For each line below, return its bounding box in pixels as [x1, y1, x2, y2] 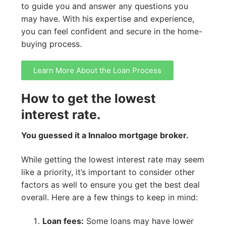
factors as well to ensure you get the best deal [21, 179, 200, 190]
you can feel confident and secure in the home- [21, 26, 202, 36]
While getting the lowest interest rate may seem [21, 154, 204, 164]
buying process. [21, 38, 82, 49]
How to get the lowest [21, 90, 156, 106]
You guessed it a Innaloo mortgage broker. [21, 130, 189, 141]
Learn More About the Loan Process [33, 65, 161, 75]
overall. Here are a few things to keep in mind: [21, 192, 198, 202]
